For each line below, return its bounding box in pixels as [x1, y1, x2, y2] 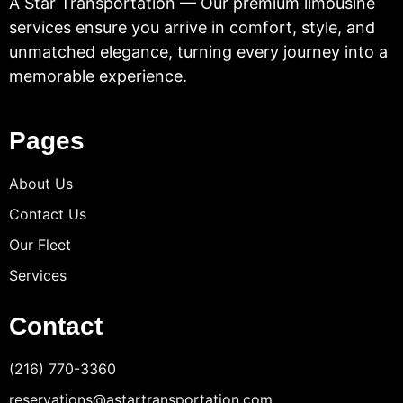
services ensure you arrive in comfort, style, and [9, 17, 375, 37]
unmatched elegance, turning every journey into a [9, 41, 388, 61]
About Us [9, 174, 73, 193]
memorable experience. [9, 66, 187, 85]
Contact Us [9, 204, 86, 223]
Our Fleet [9, 235, 71, 254]
